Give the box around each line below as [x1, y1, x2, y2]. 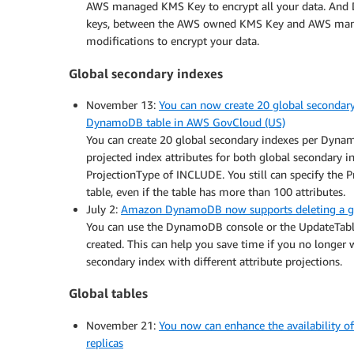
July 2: [86, 202, 121, 216]
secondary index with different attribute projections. [86, 254, 342, 268]
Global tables [69, 285, 148, 302]
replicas [86, 335, 123, 349]
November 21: [86, 318, 159, 332]
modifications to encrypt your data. [86, 34, 259, 48]
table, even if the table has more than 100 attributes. [86, 185, 345, 198]
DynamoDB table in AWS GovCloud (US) [86, 115, 285, 129]
